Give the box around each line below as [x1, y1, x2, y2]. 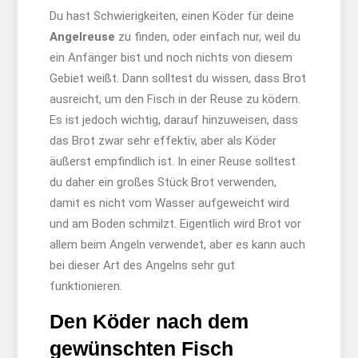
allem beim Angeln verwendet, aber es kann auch [49, 237, 305, 252]
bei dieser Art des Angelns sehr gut [49, 257, 235, 272]
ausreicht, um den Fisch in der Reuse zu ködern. [49, 91, 300, 106]
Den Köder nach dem [49, 310, 249, 332]
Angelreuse [49, 29, 115, 44]
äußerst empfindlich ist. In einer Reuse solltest [49, 153, 296, 169]
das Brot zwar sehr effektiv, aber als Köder [49, 133, 276, 148]
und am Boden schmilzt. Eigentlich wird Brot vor [49, 216, 301, 231]
